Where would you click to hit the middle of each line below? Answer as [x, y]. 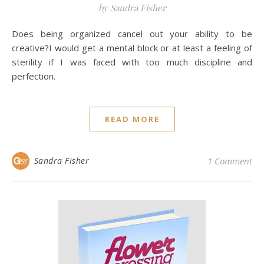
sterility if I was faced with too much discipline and [132, 62]
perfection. [34, 76]
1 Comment [230, 161]
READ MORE [132, 119]
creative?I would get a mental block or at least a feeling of [132, 48]
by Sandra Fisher [132, 8]
